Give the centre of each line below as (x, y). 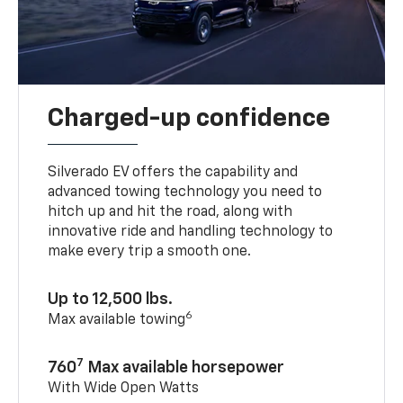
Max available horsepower (184, 367)
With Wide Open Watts (124, 388)
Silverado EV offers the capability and (173, 172)
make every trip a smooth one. (150, 251)
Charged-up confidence (189, 118)
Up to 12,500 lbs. (111, 299)
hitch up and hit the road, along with (170, 212)
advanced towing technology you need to (185, 192)
